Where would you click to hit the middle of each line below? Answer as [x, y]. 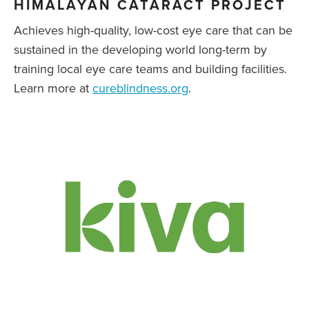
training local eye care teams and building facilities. [150, 68]
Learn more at [53, 88]
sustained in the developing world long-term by [140, 49]
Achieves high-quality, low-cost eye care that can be [153, 30]
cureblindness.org [140, 88]
